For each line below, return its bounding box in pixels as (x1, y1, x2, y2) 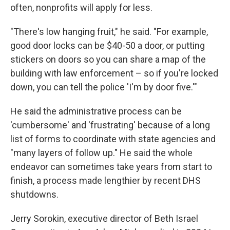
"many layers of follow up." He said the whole (10, 147, 193, 158)
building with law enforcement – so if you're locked (10, 68, 218, 79)
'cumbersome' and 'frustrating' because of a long (10, 120, 210, 130)
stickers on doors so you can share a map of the (10, 54, 206, 65)
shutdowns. (10, 189, 59, 200)
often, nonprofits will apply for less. (10, 2, 152, 13)
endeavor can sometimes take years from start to (10, 161, 212, 172)
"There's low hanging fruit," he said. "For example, (10, 26, 208, 37)
